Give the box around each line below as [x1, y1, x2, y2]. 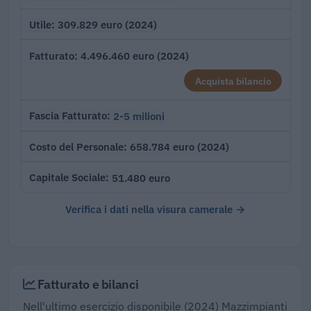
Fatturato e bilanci [35, 275, 139, 292]
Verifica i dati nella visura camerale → [65, 201, 246, 216]
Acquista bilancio [194, 74, 271, 87]
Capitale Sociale [29, 171, 106, 185]
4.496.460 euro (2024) [81, 49, 189, 63]
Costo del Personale [29, 140, 124, 153]
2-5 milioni [113, 108, 165, 123]
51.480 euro [112, 170, 170, 185]
